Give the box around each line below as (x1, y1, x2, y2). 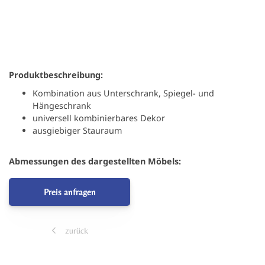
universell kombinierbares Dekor (33, 112, 165, 124)
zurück (62, 225, 88, 236)
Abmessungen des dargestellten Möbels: (9, 156, 181, 167)
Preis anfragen (43, 187, 96, 198)
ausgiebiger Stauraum (33, 124, 122, 136)
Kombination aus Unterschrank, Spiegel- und (33, 87, 214, 99)
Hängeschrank (33, 99, 91, 111)
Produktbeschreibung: (9, 69, 103, 80)
